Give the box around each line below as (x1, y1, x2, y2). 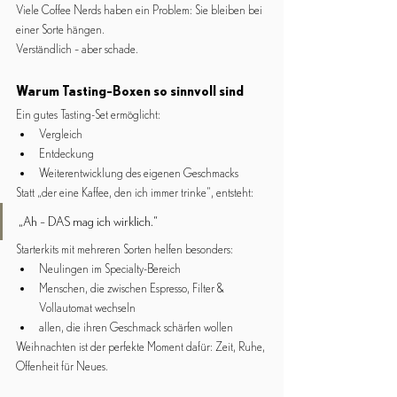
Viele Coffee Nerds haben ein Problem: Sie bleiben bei (16, 4, 265, 18)
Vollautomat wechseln (39, 301, 136, 315)
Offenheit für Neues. (16, 360, 108, 374)
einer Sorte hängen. (16, 23, 105, 37)
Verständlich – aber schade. (16, 43, 138, 57)
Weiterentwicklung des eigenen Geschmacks (39, 167, 238, 181)
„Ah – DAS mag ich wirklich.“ (19, 214, 158, 230)
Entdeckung (39, 147, 94, 161)
